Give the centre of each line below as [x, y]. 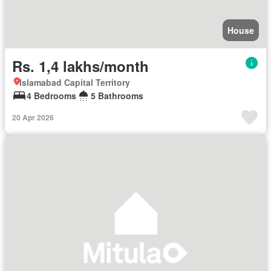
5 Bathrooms [117, 96]
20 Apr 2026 [33, 118]
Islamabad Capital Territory [75, 83]
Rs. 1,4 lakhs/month [80, 66]
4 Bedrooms [51, 96]
